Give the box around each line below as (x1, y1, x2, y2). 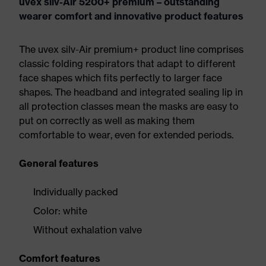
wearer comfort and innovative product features (19, 10, 243, 22)
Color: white (33, 205, 87, 217)
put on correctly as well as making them (19, 115, 195, 126)
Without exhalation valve (33, 224, 142, 236)
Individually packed (33, 186, 118, 198)
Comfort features (19, 252, 100, 264)
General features (19, 157, 99, 169)
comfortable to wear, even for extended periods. (19, 129, 233, 141)
